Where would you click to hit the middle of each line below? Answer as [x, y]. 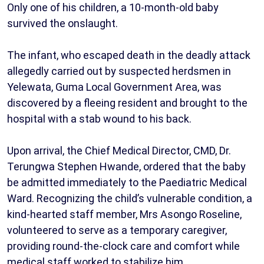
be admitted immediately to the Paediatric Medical [127, 183]
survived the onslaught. [62, 24]
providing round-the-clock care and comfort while [123, 246]
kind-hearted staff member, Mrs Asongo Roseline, [124, 214]
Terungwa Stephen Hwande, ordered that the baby [126, 167]
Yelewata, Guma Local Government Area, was [114, 87]
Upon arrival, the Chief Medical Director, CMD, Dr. [119, 151]
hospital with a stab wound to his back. [99, 119]
